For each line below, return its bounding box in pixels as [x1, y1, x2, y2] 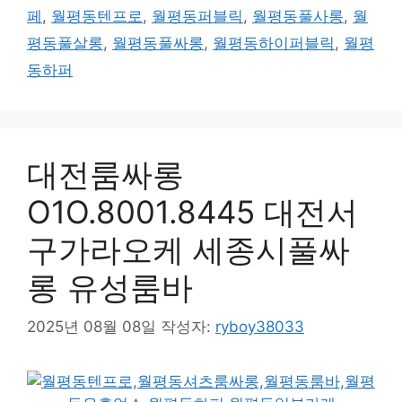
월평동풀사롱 [252, 6, 344, 25]
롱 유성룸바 [27, 267, 193, 306]
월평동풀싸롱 [112, 33, 204, 52]
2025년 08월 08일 [27, 318, 156, 336]
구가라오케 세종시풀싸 [27, 230, 350, 268]
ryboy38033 [215, 318, 304, 336]
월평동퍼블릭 [152, 6, 243, 25]
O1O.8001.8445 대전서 [27, 192, 358, 231]
